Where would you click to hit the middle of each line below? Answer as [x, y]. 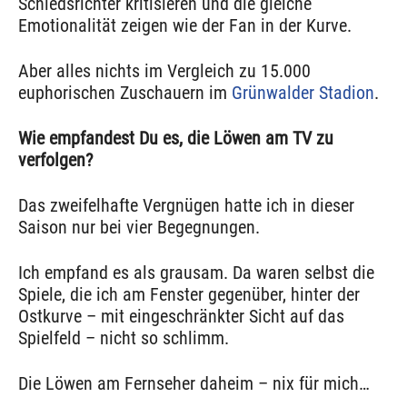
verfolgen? [55, 160]
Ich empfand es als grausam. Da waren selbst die [196, 273]
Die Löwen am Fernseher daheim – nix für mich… [194, 384]
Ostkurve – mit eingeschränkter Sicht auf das [181, 317]
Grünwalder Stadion [303, 93]
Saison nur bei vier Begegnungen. [139, 228]
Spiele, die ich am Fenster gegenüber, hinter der [189, 295]
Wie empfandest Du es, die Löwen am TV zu [176, 139]
